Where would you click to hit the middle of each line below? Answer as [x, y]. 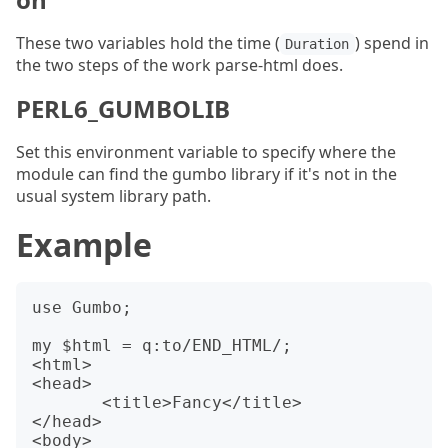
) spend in [391, 43]
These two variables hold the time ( [148, 43]
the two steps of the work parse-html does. [179, 65]
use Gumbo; [82, 307]
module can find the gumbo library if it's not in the [206, 174]
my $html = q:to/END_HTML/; [162, 345]
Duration [317, 44]
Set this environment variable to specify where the [206, 152]
